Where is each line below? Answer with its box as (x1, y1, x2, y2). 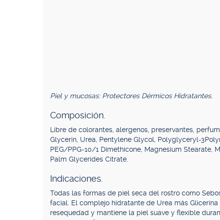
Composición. (50, 110, 105, 120)
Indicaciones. (50, 173, 103, 184)
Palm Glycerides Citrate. (50, 155, 128, 163)
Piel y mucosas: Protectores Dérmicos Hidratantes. (50, 92, 213, 100)
